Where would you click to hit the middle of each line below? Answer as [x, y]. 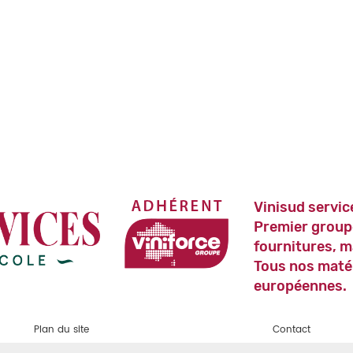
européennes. [300, 286]
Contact [292, 329]
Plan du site [61, 329]
